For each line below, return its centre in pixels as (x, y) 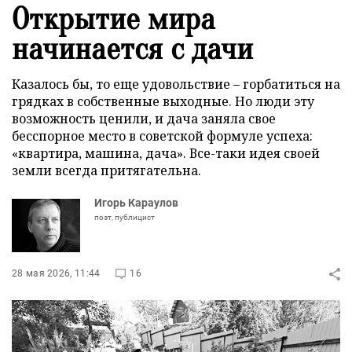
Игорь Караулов (136, 203)
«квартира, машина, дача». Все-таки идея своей (166, 153)
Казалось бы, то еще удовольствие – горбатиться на (176, 84)
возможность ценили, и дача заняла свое (144, 119)
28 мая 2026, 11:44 (56, 273)
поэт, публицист (125, 217)
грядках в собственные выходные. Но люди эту (163, 101)
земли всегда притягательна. (106, 170)
